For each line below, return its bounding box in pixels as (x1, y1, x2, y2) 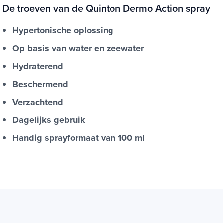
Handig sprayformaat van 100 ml (12, 131, 145, 145)
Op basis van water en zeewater (12, 42, 144, 55)
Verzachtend (12, 96, 63, 109)
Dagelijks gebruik (12, 113, 85, 127)
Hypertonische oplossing (12, 24, 113, 37)
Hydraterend (12, 60, 63, 73)
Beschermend (12, 78, 68, 91)
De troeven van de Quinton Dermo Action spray (2, 1, 210, 16)
